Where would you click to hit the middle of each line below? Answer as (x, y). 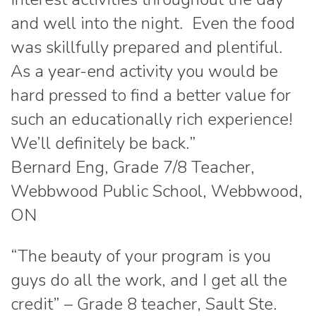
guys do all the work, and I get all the (149, 280)
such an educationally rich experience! (154, 120)
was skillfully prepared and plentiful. (149, 48)
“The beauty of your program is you (141, 256)
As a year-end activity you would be (144, 72)
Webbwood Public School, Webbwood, (157, 192)
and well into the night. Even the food (153, 24)
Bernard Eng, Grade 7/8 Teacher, (133, 168)
